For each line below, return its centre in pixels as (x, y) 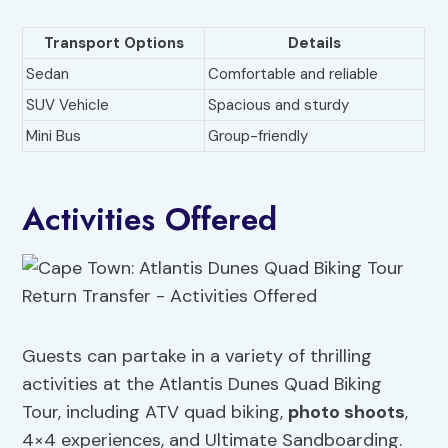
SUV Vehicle (68, 105)
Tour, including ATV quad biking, (155, 412)
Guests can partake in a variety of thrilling (197, 356)
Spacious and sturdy (279, 105)
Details (315, 43)
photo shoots (347, 412)
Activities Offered (150, 219)
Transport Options (113, 43)
